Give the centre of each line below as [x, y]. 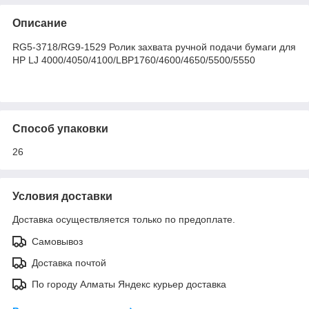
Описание [40, 23]
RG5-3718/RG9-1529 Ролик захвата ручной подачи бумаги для [154, 47]
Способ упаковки [60, 128]
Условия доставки [62, 196]
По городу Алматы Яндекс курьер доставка [129, 284]
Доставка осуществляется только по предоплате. [124, 219]
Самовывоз [57, 241]
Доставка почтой [69, 262]
